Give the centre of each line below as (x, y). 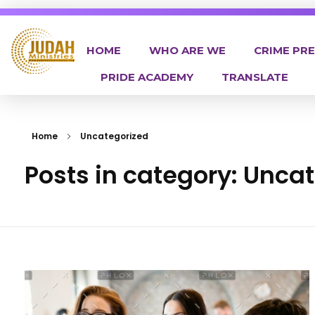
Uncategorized (114, 136)
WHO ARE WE (187, 50)
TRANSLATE (255, 77)
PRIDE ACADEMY (147, 77)
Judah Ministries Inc (26, 82)
